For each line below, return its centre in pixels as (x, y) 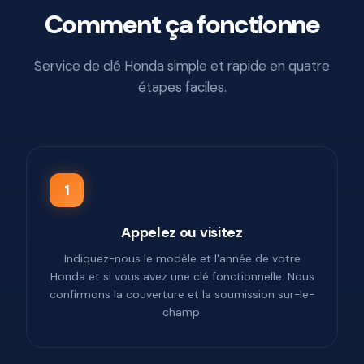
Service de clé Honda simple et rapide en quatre (182, 66)
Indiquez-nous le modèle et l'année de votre (182, 259)
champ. (182, 312)
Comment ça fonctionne (182, 25)
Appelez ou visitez (182, 233)
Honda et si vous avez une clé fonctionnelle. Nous (182, 277)
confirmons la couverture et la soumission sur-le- (182, 295)
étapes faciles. (182, 87)
